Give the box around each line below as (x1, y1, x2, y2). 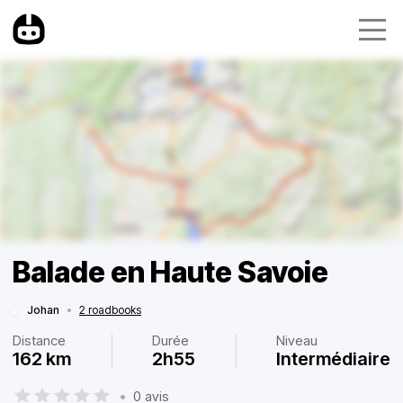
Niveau (276, 332, 318, 349)
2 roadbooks (79, 303, 141, 317)
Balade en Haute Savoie (13, 255, 328, 290)
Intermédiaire (276, 348, 390, 370)
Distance (13, 332, 66, 349)
